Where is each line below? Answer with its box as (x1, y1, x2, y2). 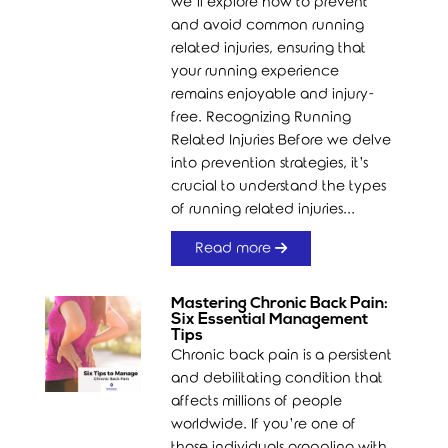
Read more (195, 241, 276, 256)
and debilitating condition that (171, 371, 384, 386)
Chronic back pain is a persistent (171, 348, 393, 363)
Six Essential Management (171, 312, 369, 328)
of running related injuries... (171, 202, 356, 217)
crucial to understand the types (171, 179, 387, 194)
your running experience (171, 64, 340, 79)
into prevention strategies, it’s (171, 156, 369, 171)
